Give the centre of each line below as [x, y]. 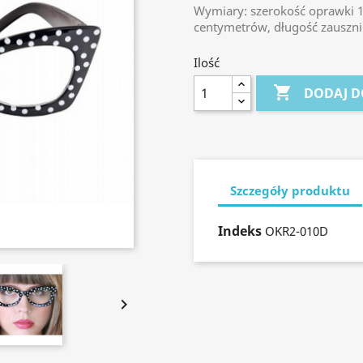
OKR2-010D [297, 231]
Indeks [240, 231]
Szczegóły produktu [290, 190]
